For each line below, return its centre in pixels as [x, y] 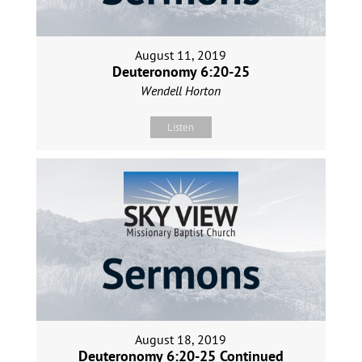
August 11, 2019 [181, 55]
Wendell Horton [181, 91]
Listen [181, 128]
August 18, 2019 [181, 340]
